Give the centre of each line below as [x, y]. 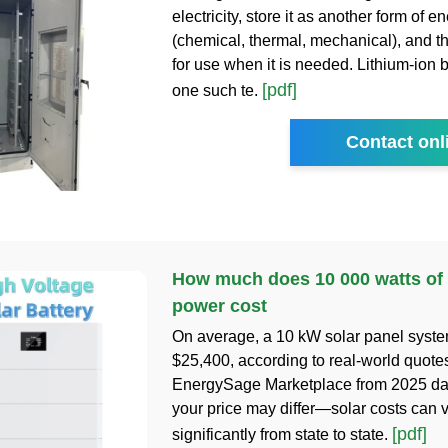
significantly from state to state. [281, 435]
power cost [219, 306]
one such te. [216, 90]
